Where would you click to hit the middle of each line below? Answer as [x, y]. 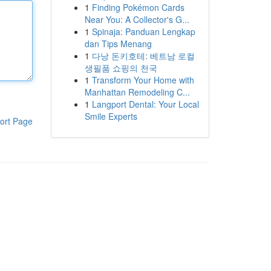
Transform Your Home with [143, 80]
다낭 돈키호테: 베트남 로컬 [143, 56]
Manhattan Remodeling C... [137, 92]
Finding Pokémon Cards [138, 7]
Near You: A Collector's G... [137, 19]
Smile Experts [111, 116]
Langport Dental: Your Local [145, 104]
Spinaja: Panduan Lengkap [143, 31]
